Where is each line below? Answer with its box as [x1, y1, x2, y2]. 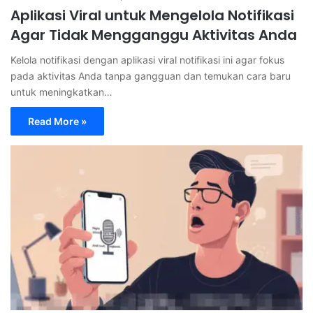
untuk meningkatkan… [10, 86, 112, 99]
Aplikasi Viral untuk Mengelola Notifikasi [10, 6, 294, 26]
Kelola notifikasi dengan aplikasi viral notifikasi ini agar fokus [10, 54, 284, 66]
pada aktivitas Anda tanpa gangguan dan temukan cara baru [10, 70, 291, 82]
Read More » [28, 115, 87, 128]
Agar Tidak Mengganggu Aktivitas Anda [10, 25, 297, 45]
